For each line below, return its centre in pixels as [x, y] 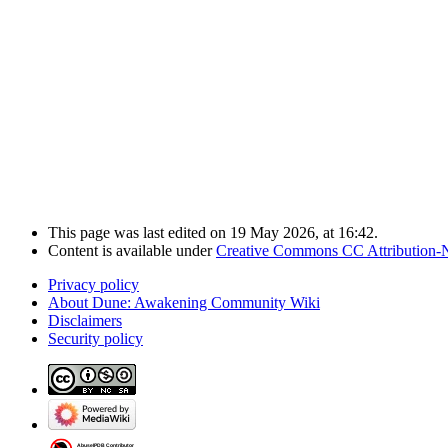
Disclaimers [85, 321]
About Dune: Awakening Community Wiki [184, 303]
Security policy [95, 339]
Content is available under [132, 251]
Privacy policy [93, 285]
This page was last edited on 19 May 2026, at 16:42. [213, 233]
